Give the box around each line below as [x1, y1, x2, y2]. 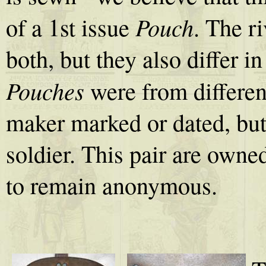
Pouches [6, 74, 84, 107]
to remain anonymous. [6, 169, 217, 201]
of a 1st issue [6, 11, 135, 43]
